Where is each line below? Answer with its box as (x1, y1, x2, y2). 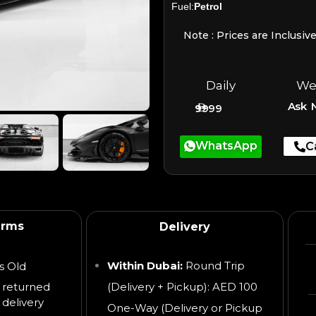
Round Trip (186, 259, 245, 273)
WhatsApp (195, 138, 257, 152)
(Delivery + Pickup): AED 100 (107, 280, 257, 294)
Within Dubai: (107, 259, 183, 273)
